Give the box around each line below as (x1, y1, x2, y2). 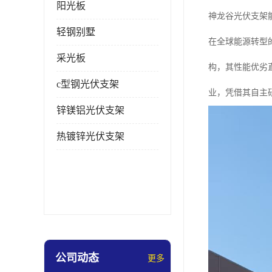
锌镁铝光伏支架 (56, 105, 124, 115)
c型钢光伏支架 (56, 79, 119, 89)
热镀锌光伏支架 (56, 131, 124, 141)
